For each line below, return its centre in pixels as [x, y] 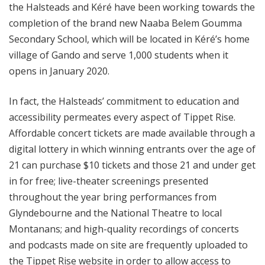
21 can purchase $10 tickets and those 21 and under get [132, 165]
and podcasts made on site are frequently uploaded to [128, 245]
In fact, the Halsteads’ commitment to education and [124, 101]
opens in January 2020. [59, 71]
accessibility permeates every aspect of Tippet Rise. [122, 117]
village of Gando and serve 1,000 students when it [119, 55]
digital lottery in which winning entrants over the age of [132, 149]
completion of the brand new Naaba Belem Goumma [125, 23]
